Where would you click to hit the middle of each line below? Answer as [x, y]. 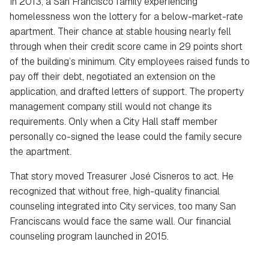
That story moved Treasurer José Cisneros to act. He [122, 177]
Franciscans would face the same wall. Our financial [120, 222]
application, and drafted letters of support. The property [127, 92]
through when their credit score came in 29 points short [126, 47]
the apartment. [41, 152]
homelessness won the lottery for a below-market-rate [126, 17]
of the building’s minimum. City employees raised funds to [130, 62]
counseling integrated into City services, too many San [123, 207]
